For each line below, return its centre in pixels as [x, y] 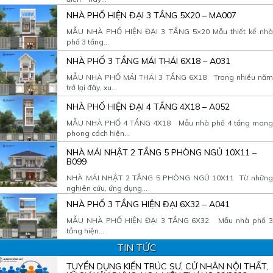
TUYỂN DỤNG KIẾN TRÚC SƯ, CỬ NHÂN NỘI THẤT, [167, 266]
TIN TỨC [136, 247]
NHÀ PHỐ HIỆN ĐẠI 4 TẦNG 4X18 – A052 [148, 106]
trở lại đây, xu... [92, 87]
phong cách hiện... [98, 133]
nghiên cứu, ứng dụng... [107, 188]
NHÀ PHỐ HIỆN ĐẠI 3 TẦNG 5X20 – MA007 [151, 15]
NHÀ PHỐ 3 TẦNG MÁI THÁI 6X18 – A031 [148, 61]
